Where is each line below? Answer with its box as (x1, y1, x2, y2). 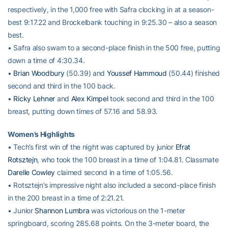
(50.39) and (64, 69, 107, 77)
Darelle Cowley (8, 168, 55, 177)
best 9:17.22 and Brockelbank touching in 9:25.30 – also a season (8, 18, 217, 26)
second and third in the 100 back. (8, 81, 116, 90)
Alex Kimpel (71, 94, 108, 103)
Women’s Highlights (8, 130, 75, 138)
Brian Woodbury (13, 69, 65, 77)
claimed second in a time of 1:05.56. (55, 168, 173, 177)
